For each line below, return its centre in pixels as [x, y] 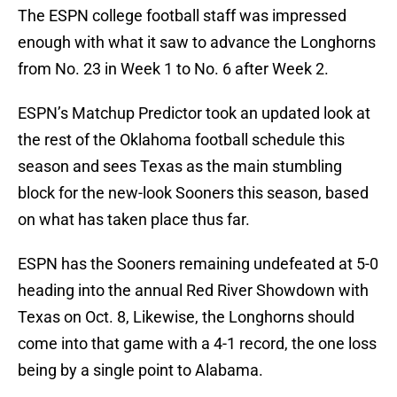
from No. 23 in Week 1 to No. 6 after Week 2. [173, 69]
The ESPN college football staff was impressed [182, 16]
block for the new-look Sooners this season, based [193, 193]
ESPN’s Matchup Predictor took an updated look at [194, 113]
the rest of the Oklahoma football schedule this [181, 140]
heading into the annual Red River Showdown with [193, 291]
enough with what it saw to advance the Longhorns [197, 43]
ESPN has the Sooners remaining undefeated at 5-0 [198, 264]
